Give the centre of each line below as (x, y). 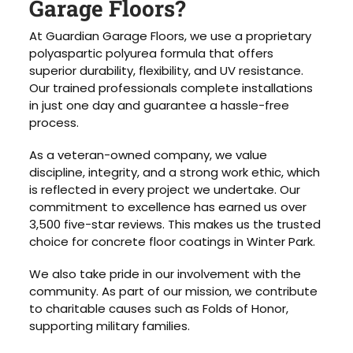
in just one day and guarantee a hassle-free (160, 106)
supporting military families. (110, 325)
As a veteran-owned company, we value (149, 154)
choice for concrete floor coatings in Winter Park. (173, 241)
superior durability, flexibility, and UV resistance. (167, 71)
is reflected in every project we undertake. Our (165, 189)
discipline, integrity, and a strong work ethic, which (175, 172)
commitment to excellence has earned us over (168, 206)
